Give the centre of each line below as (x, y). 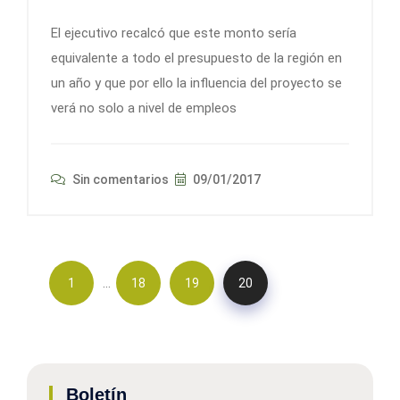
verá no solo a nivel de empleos (144, 108)
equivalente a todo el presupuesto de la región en (196, 58)
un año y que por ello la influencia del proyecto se (196, 83)
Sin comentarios (119, 180)
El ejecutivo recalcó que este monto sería (174, 33)
